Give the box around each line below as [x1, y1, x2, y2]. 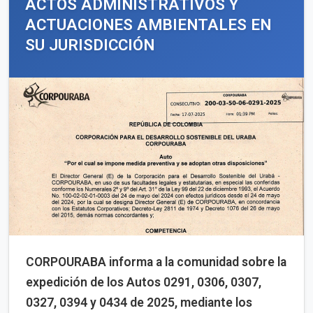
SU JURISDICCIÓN [25, 35, 154, 54]
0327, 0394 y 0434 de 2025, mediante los [26, 295, 252, 310]
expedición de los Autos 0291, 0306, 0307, [26, 275, 261, 289]
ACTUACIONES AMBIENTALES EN [25, 15, 271, 34]
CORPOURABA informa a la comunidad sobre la [26, 254, 286, 269]
